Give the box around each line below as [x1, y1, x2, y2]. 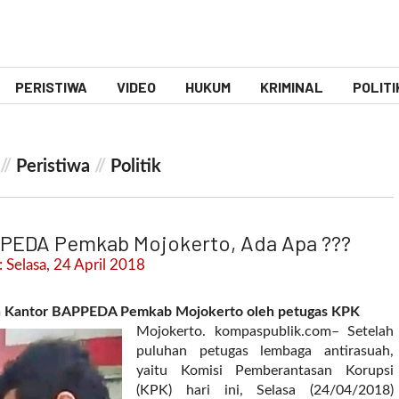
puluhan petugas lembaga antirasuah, [136, 344, 394, 358]
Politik [110, 158, 161, 175]
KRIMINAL [260, 78, 323, 95]
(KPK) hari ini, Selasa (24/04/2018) [136, 383, 394, 397]
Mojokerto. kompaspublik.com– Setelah [136, 324, 394, 338]
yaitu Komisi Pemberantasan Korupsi [136, 363, 394, 378]
